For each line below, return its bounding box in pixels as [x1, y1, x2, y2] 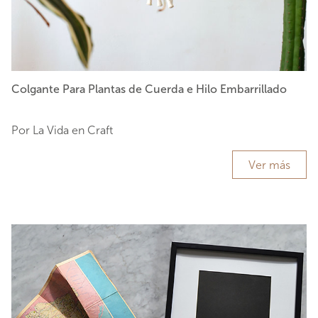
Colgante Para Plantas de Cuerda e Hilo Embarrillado [11, 82, 287, 97]
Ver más [248, 158, 290, 172]
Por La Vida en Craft [11, 124, 113, 138]
